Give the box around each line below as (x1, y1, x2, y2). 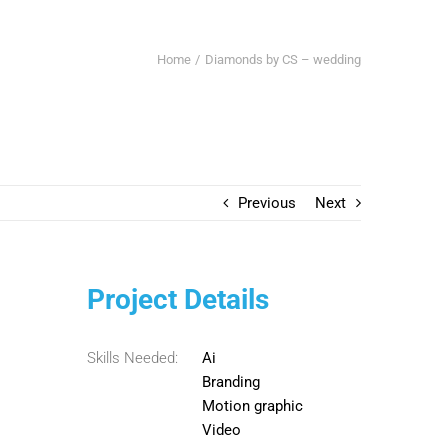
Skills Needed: (87, 349, 179, 367)
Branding (202, 373, 261, 391)
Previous (238, 194, 296, 212)
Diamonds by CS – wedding (205, 52, 361, 67)
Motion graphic (202, 397, 304, 415)
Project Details (87, 283, 270, 316)
